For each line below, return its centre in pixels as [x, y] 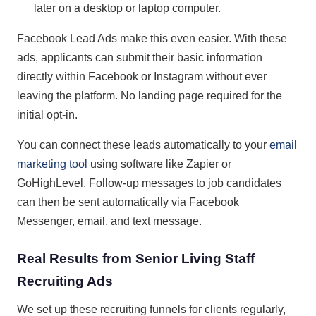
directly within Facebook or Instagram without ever [142, 76]
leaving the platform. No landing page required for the [150, 95]
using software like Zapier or [159, 164]
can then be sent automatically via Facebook [128, 202]
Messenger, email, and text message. [109, 221]
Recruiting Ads [65, 281]
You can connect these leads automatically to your [143, 145]
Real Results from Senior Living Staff [136, 258]
